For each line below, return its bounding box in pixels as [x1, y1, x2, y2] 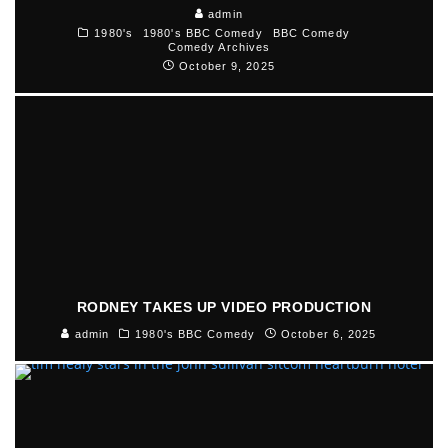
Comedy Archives [167, 40, 271, 53]
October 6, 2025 [281, 328, 377, 341]
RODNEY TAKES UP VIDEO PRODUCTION [76, 299, 372, 316]
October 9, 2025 [179, 59, 275, 72]
